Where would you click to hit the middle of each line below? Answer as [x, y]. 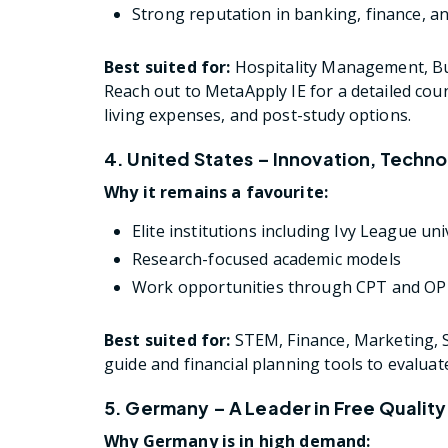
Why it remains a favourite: [216, 191]
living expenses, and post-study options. [258, 114]
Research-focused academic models [266, 258]
